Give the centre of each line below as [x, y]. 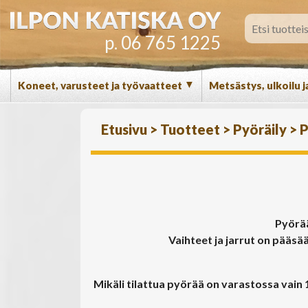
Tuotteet [191, 129]
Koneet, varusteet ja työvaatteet [101, 85]
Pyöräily [261, 129]
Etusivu [125, 129]
